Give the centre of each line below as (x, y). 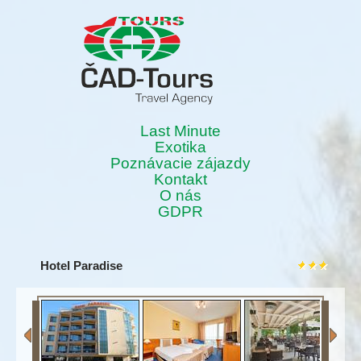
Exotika (180, 147)
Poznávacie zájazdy (180, 163)
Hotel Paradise (81, 266)
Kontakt (180, 179)
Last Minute (180, 131)
